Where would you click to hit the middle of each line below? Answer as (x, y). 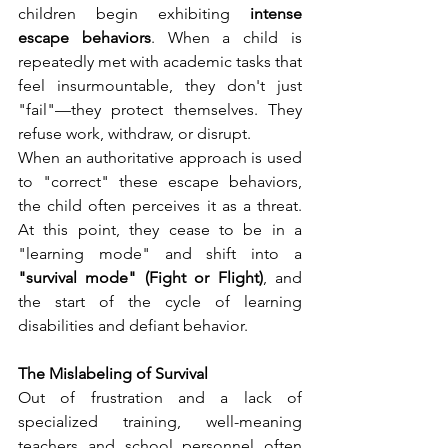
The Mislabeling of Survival (113, 373)
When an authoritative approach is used (160, 157)
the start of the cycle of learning (160, 301)
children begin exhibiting (134, 13)
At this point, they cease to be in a (160, 229)
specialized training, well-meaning (160, 421)
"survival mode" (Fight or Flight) (140, 277)
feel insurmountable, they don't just (160, 85)
